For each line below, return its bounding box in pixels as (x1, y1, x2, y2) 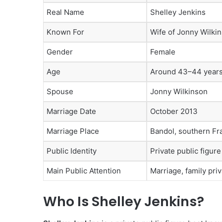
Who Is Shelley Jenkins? (43, 192, 204, 211)
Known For (47, 27, 84, 37)
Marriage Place (47, 126, 99, 136)
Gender (47, 47, 73, 57)
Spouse (47, 87, 73, 97)
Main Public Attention (47, 166, 121, 176)
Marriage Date (47, 107, 96, 116)
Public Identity (47, 146, 97, 156)
